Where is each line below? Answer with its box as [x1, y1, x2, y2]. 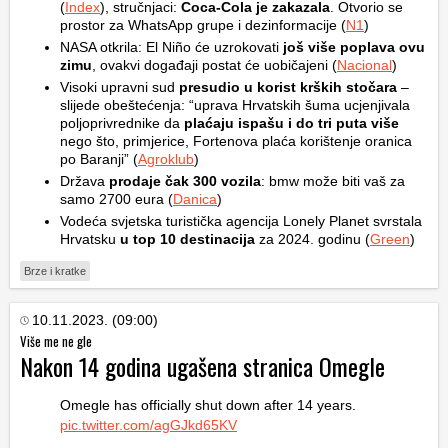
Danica [173, 191, 217, 208]
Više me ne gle [20, 331, 92, 352]
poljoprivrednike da [60, 115, 184, 132]
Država [60, 173, 109, 190]
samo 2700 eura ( [60, 191, 173, 208]
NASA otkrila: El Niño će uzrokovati [60, 39, 283, 56]
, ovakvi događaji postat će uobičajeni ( [92, 57, 337, 74]
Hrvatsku [60, 231, 116, 248]
